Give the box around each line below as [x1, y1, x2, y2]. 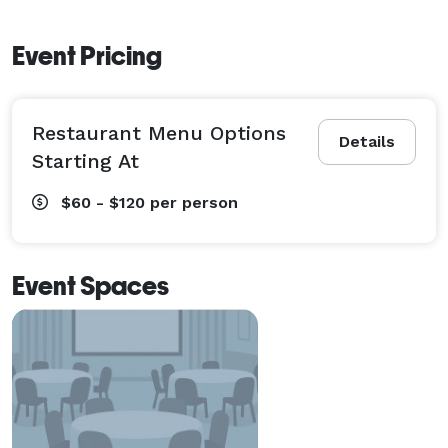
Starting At [32, 148, 139, 173]
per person [150, 192, 238, 212]
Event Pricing [12, 40, 162, 71]
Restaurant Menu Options [32, 120, 286, 145]
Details [339, 131, 395, 151]
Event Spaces [12, 270, 169, 301]
